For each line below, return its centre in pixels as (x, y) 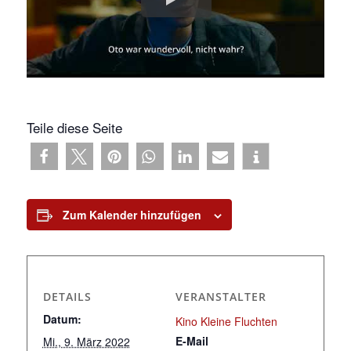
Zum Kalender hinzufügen (132, 215)
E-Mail (192, 341)
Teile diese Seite (74, 128)
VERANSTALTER (221, 297)
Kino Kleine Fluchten (226, 322)
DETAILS (67, 297)
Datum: (62, 319)
